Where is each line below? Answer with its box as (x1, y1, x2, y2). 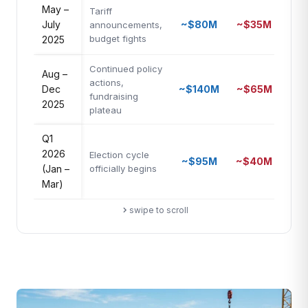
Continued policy (89, 63, 162, 74)
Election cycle (89, 149, 149, 160)
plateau (89, 104, 122, 115)
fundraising (89, 91, 138, 102)
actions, (89, 77, 124, 88)
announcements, (89, 19, 162, 30)
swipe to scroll (129, 205, 188, 215)
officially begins (89, 163, 157, 174)
